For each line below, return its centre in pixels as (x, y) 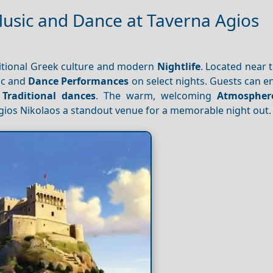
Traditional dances (49, 96)
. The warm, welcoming (157, 96)
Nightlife (179, 67)
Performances (95, 81)
